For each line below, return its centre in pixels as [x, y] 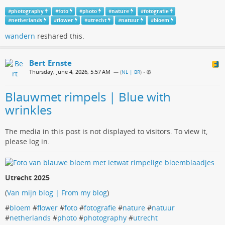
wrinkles [28, 109]
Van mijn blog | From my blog [57, 192]
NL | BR [131, 72]
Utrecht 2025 [27, 177]
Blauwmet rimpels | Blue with [88, 96]
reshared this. [60, 36]
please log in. [27, 141]
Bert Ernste [50, 63]
